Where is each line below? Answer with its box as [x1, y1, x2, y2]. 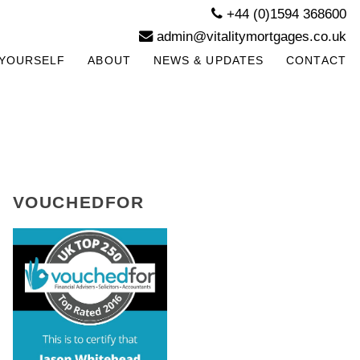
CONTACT [286, 53, 346, 67]
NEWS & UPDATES [153, 53, 264, 67]
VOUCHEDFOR [12, 193, 145, 212]
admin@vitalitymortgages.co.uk [152, 28, 346, 45]
